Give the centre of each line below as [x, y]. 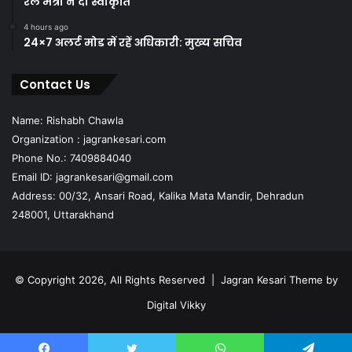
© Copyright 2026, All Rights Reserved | [117, 279]
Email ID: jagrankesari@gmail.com [92, 176]
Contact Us [55, 84]
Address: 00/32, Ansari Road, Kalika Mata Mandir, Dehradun [158, 195]
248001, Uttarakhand [63, 214]
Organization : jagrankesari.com [89, 139]
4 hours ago [46, 26]
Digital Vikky [176, 304]
